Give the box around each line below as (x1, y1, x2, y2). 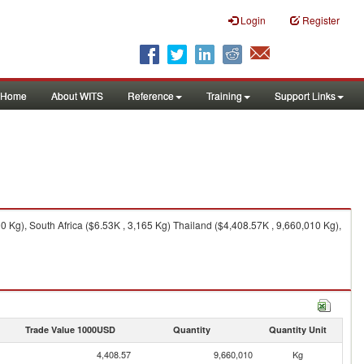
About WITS (51, 89, 103, 102)
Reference (128, 89, 174, 102)
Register (302, 13, 340, 27)
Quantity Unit (268, 323, 327, 336)
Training (206, 89, 242, 102)
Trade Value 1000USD (24, 323, 115, 336)
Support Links (275, 89, 336, 102)
